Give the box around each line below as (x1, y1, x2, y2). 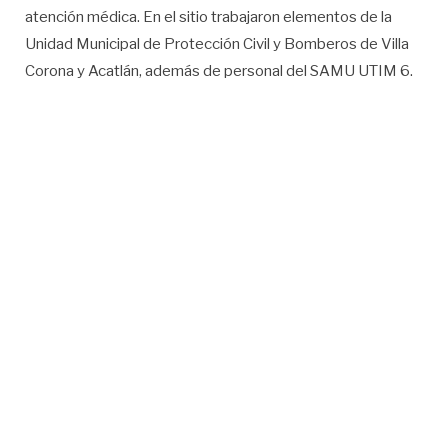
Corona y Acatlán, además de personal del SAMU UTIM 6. (25, 61, 413, 80)
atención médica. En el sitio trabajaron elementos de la (25, 7, 392, 26)
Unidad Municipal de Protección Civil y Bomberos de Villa (25, 34, 409, 53)
